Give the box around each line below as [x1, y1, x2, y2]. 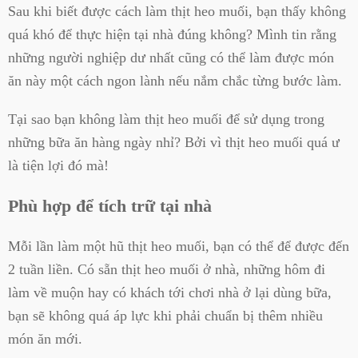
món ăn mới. [8, 330, 82, 347]
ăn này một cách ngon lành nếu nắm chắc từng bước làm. [8, 73, 342, 89]
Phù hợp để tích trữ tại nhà [8, 196, 212, 217]
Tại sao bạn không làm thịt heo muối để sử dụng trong [8, 110, 324, 127]
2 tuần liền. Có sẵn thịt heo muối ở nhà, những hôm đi [8, 261, 325, 277]
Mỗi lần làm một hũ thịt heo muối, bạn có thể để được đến [8, 237, 349, 254]
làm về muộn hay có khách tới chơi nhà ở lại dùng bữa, [8, 284, 332, 300]
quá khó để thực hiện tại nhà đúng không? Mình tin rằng [8, 26, 336, 43]
